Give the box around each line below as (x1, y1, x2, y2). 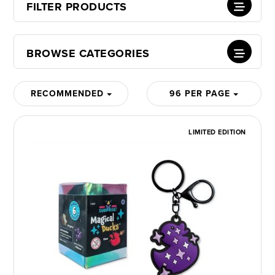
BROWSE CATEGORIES (26, 45, 150, 62)
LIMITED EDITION (188, 127, 246, 137)
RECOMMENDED (30, 87, 107, 101)
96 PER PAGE (169, 87, 234, 101)
